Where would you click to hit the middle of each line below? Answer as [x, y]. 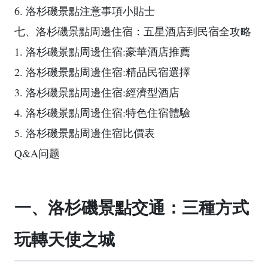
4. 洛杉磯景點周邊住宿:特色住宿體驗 [102, 112]
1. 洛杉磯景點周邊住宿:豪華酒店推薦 [102, 51]
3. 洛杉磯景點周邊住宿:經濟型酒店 [97, 92]
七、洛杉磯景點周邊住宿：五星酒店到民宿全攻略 [133, 31]
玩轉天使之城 [65, 240]
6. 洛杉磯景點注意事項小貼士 [85, 11]
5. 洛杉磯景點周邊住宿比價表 [85, 133]
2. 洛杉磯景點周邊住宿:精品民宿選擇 [102, 72]
